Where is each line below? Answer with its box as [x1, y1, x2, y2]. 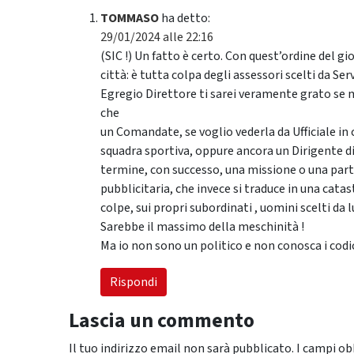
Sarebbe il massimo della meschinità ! [100, 218, 304, 236]
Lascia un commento [69, 307, 254, 336]
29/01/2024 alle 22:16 [100, 28, 213, 47]
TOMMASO [100, 9, 159, 28]
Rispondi [110, 273, 157, 292]
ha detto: [161, 9, 210, 28]
